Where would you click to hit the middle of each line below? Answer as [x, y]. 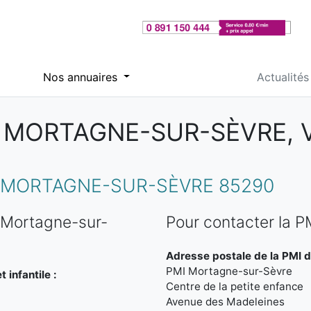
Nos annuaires [82, 77]
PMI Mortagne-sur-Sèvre [229, 271]
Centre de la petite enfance [235, 286]
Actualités [283, 77]
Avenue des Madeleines [225, 302]
